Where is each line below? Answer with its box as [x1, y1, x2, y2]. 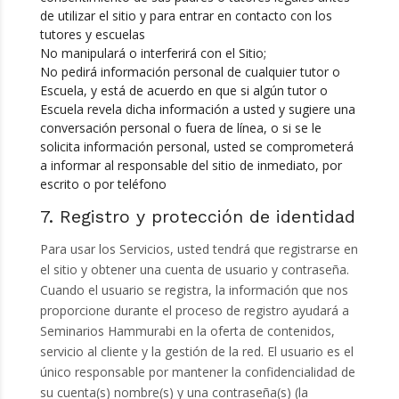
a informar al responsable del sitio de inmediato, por [39, 157, 342, 175]
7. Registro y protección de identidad [39, 207, 355, 228]
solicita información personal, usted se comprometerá [39, 138, 354, 156]
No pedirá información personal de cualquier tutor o [39, 63, 340, 81]
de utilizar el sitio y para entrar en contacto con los [39, 7, 332, 25]
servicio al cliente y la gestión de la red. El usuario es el [39, 343, 354, 361]
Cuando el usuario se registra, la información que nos [39, 281, 348, 299]
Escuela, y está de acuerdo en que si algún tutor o [39, 82, 328, 100]
